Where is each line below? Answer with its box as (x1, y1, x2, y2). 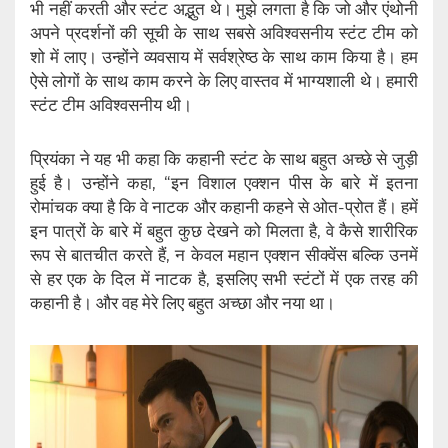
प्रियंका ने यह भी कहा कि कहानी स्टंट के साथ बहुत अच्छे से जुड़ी (30, 149, 418, 170)
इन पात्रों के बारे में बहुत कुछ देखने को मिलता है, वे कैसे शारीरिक (30, 221, 418, 242)
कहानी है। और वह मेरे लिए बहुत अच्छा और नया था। (30, 293, 335, 314)
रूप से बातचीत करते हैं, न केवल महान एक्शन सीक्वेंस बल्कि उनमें (30, 245, 418, 266)
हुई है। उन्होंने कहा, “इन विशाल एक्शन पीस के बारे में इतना (30, 173, 418, 194)
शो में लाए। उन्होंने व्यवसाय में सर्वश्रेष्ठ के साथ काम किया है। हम (30, 47, 418, 68)
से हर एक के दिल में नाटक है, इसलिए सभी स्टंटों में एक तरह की (30, 269, 418, 290)
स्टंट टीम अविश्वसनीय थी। (30, 95, 192, 116)
